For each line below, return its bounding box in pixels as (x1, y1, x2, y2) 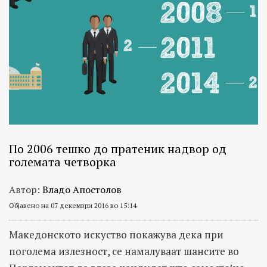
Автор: (9, 182, 42, 196)
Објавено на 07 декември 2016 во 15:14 (9, 200, 136, 210)
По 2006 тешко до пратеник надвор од (9, 140, 226, 157)
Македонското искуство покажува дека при (9, 227, 223, 241)
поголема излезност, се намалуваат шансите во (9, 244, 239, 258)
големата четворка (9, 153, 116, 170)
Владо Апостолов (42, 182, 122, 196)
